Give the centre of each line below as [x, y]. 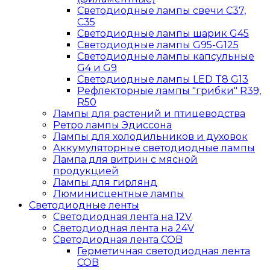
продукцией [86, 171]
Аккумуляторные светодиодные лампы [154, 148]
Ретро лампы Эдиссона [112, 125]
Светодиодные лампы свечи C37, [162, 10]
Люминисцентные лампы [119, 193]
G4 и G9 [97, 67]
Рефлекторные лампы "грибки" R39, [169, 90]
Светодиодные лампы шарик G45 [163, 33]
